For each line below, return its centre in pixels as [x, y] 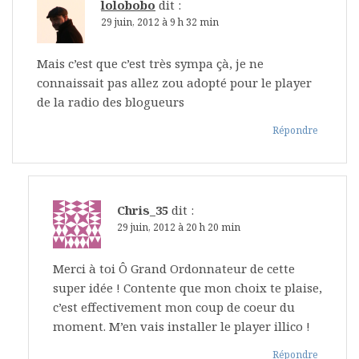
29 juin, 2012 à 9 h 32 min [160, 22]
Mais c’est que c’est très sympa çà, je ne [150, 64]
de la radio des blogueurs [111, 102]
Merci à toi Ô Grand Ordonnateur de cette [174, 269]
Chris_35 [143, 210]
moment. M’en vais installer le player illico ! [182, 327]
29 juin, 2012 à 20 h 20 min [179, 228]
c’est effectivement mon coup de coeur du [174, 307]
